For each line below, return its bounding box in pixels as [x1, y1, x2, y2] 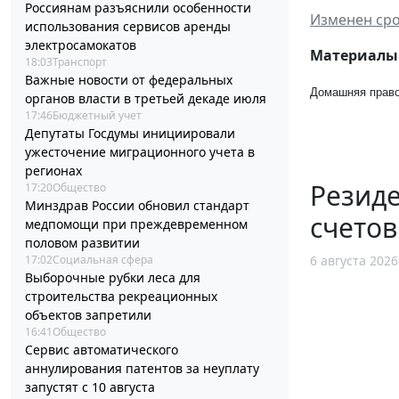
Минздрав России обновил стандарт [25, 197, 249, 215]
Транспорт [53, 54, 107, 70]
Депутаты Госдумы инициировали [25, 125, 235, 142]
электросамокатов [25, 37, 136, 54]
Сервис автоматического [25, 341, 178, 359]
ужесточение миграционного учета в [25, 143, 255, 161]
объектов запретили [25, 306, 151, 324]
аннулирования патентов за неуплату [25, 360, 259, 378]
